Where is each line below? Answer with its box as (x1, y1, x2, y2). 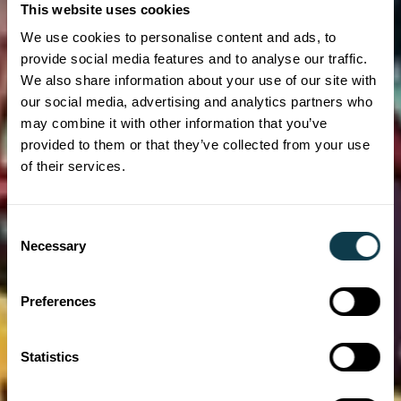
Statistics (21, 349, 80, 364)
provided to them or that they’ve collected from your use (21, 137, 370, 152)
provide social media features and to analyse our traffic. (21, 51, 368, 66)
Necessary (21, 238, 87, 253)
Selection (6, 242, 61, 257)
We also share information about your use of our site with (21, 73, 377, 88)
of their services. (21, 158, 125, 174)
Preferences (21, 294, 97, 309)
